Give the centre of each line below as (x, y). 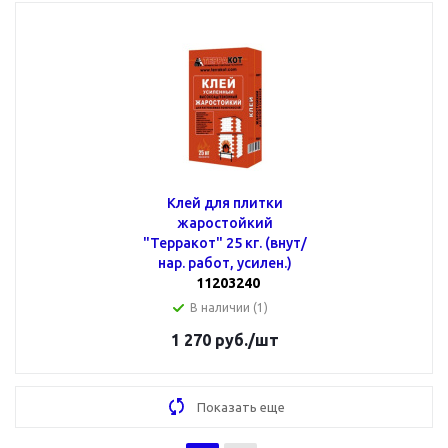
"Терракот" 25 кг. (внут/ (224, 243)
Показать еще (241, 407)
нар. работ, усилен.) (224, 263)
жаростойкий (224, 223)
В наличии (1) (228, 307)
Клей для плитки (185, 203)
